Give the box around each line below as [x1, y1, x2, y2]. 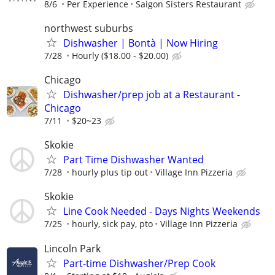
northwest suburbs [44, 21, 133, 35]
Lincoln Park [44, 241, 101, 255]
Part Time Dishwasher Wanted [63, 153, 204, 167]
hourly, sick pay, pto [72, 218, 153, 230]
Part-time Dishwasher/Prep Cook [63, 256, 215, 270]
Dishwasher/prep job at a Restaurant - [63, 88, 240, 102]
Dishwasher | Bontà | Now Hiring [63, 36, 218, 50]
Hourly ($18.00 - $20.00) [72, 49, 168, 61]
